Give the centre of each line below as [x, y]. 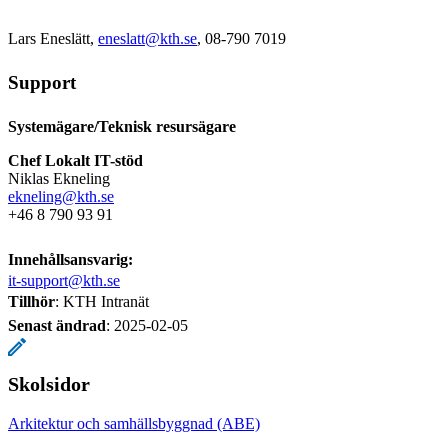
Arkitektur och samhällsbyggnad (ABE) [134, 423]
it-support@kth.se [64, 280]
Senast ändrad [57, 325]
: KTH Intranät [102, 301]
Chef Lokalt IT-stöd [75, 160]
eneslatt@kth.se [147, 38]
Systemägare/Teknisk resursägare [122, 126]
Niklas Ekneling [59, 178]
